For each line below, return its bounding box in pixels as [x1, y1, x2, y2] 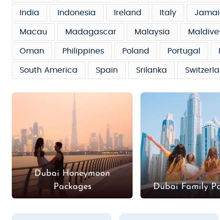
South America [20, 66, 78, 74]
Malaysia [135, 28, 170, 36]
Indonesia [57, 9, 96, 17]
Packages [53, 182, 91, 192]
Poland [122, 47, 149, 55]
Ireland [114, 9, 141, 17]
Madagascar [65, 28, 116, 36]
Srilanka [136, 66, 167, 74]
